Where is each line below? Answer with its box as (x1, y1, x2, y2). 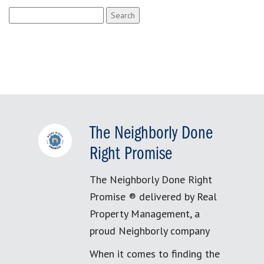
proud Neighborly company (90, 224, 210, 237)
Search (8, 8, 34, 18)
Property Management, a (90, 207, 200, 220)
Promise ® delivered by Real (90, 190, 217, 203)
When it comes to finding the (90, 247, 220, 260)
